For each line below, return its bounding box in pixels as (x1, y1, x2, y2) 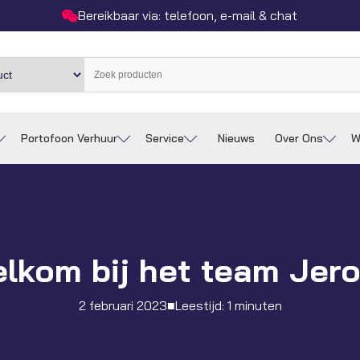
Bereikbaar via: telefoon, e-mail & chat (78, 7, 298, 23)
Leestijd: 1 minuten (174, 297, 282, 314)
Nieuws (218, 131, 255, 146)
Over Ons (275, 131, 323, 146)
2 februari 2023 (78, 297, 167, 314)
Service (145, 131, 184, 146)
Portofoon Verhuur (21, 131, 117, 146)
